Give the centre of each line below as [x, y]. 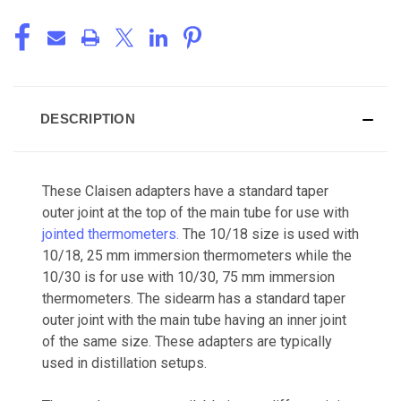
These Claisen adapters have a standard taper [185, 191]
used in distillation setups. [124, 363]
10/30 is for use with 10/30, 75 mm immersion [188, 277]
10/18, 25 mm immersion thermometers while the [197, 255]
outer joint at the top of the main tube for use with [196, 212]
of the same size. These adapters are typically [187, 341]
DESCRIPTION [88, 118]
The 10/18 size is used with [269, 234]
